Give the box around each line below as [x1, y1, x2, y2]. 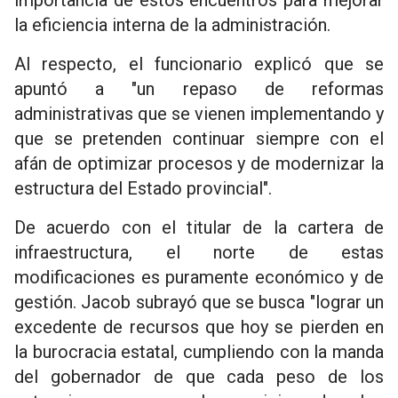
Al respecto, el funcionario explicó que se [14, 53, 384, 75]
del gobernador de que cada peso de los [14, 366, 384, 387]
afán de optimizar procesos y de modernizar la [14, 153, 384, 174]
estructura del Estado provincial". [14, 178, 272, 199]
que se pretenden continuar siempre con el [14, 128, 384, 149]
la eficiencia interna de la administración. [14, 14, 330, 36]
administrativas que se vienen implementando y [14, 103, 384, 124]
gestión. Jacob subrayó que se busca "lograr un [14, 291, 384, 313]
